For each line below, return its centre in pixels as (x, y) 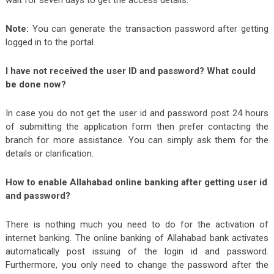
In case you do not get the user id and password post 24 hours (137, 113)
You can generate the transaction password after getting (150, 29)
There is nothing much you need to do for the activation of (137, 225)
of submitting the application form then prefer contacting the (137, 127)
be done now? (35, 85)
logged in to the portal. (50, 43)
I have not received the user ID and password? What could (130, 71)
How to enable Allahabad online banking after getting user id (136, 183)
